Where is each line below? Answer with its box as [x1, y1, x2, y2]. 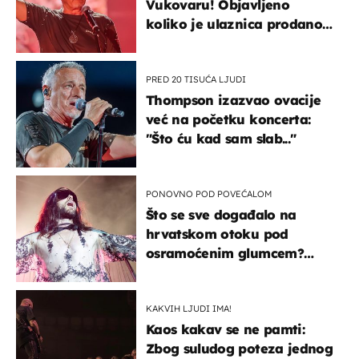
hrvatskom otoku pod [146, 226, 288, 243]
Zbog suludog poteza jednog [146, 341, 333, 357]
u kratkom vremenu [146, 35, 276, 52]
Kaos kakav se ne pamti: [146, 321, 305, 338]
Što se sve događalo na [146, 207, 296, 224]
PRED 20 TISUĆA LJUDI [146, 74, 246, 86]
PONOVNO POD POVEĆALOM [146, 188, 272, 200]
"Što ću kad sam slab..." [146, 131, 296, 147]
